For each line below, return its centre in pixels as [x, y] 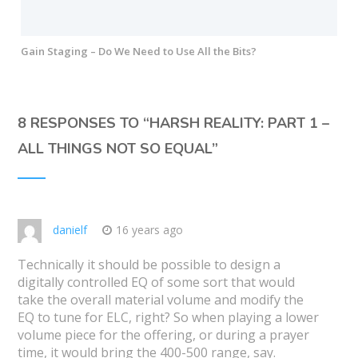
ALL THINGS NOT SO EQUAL [114, 149]
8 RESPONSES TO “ [83, 123]
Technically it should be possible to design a [149, 265]
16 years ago [149, 230]
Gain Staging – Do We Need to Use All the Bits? [138, 52]
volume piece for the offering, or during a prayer [163, 335]
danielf [70, 230]
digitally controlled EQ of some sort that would [156, 282]
